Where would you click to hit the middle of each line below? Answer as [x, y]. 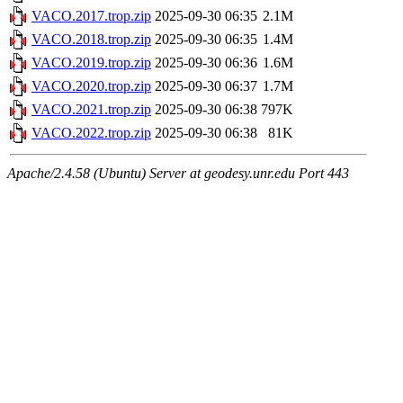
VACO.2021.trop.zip [91, 110]
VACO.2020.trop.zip [91, 86]
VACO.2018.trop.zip [91, 40]
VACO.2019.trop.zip [91, 63]
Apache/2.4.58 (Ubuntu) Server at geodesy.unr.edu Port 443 [178, 174]
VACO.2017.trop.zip [91, 16]
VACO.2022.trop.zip [91, 133]
